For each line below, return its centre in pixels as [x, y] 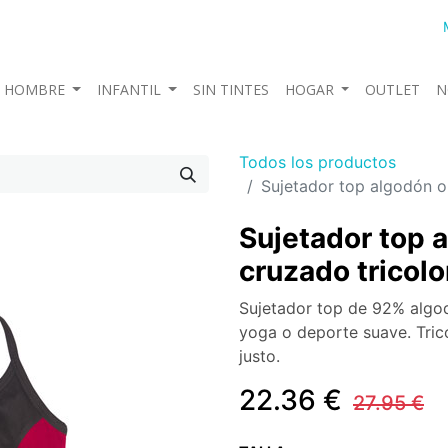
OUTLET [393, 89]
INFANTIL [128, 89]
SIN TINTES [230, 89]
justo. [259, 356]
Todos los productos [317, 162]
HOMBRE [34, 89]
